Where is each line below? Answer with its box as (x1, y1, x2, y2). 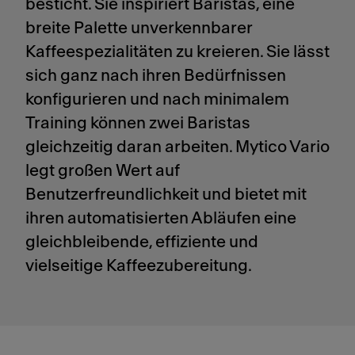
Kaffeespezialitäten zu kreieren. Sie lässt (25, 44, 330, 60)
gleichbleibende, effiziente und (25, 234, 258, 250)
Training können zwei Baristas (25, 115, 250, 132)
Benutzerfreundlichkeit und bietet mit (25, 186, 307, 203)
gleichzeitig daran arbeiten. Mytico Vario (25, 139, 330, 155)
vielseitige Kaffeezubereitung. (25, 258, 252, 274)
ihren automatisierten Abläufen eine (25, 210, 296, 227)
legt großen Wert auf (25, 162, 180, 179)
